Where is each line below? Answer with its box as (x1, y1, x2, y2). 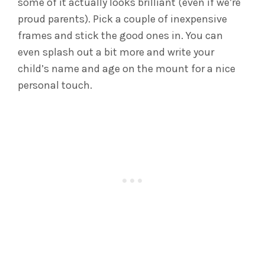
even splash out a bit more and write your (18, 46, 214, 59)
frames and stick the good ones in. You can (18, 29, 223, 43)
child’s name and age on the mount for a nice (18, 62, 235, 76)
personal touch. (18, 79, 92, 92)
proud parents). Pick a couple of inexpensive (18, 12, 227, 26)
